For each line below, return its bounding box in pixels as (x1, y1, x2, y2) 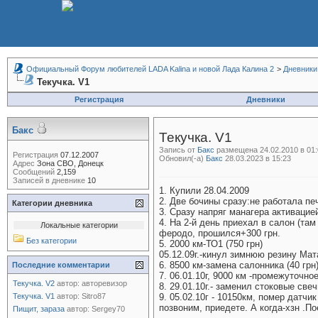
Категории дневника (12, 199, 92, 207)
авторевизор (82, 279, 127, 287)
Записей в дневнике (13, 176, 85, 185)
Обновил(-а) (159, 154, 206, 163)
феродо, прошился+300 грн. (159, 228, 280, 238)
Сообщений (13, 168, 55, 176)
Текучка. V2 (13, 279, 55, 287)
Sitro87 (82, 292, 106, 300)
